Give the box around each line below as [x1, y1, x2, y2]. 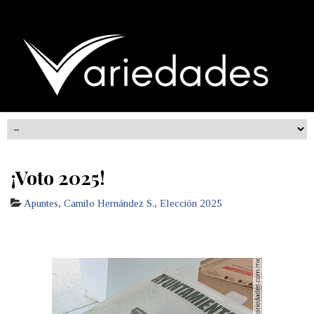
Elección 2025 [160, 198, 222, 209]
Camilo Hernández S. [64, 198, 154, 209]
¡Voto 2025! [11, 165, 105, 190]
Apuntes [24, 198, 58, 209]
